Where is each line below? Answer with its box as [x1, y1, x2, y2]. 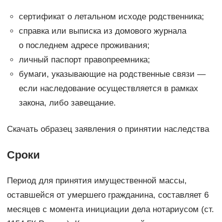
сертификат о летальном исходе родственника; [18, 11, 204, 21]
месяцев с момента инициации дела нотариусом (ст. [6, 204, 214, 214]
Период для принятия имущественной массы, [6, 175, 187, 185]
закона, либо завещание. [18, 98, 116, 108]
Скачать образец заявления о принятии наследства [6, 124, 209, 134]
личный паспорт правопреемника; [18, 55, 150, 64]
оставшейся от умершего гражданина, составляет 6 [6, 190, 209, 200]
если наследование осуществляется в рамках [18, 83, 198, 93]
